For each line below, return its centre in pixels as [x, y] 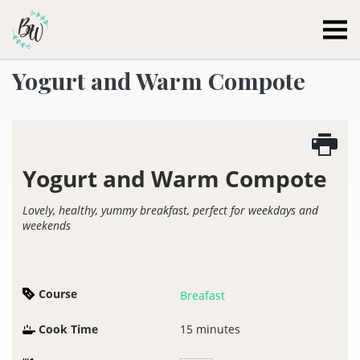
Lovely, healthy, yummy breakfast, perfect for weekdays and [170, 210]
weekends [47, 225]
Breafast [202, 295]
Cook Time [68, 329]
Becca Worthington [119, 24]
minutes [218, 329]
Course [58, 294]
